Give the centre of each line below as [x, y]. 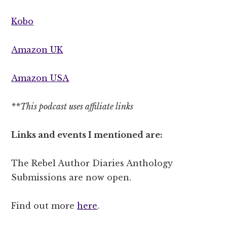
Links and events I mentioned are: [87, 135]
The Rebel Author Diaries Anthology [92, 163]
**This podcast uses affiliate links [72, 106]
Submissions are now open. [71, 177]
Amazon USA [40, 78]
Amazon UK [37, 49]
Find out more [44, 205]
